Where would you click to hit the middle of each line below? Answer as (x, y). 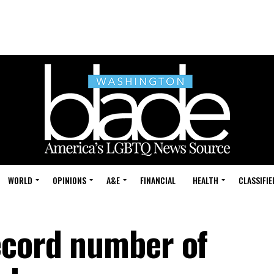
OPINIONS (69, 180)
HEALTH (206, 180)
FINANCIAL (158, 180)
